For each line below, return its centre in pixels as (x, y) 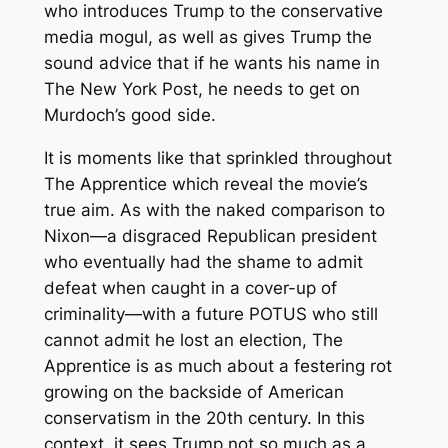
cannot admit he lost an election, (177, 340)
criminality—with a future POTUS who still (210, 314)
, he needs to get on (278, 89)
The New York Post (120, 89)
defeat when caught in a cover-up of (190, 288)
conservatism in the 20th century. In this (204, 418)
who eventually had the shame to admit (203, 262)
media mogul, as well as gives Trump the (207, 37)
